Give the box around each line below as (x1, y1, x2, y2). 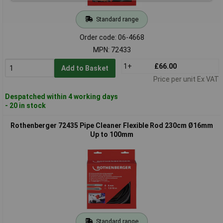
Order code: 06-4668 (79, 33, 144, 41)
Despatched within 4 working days (4, 92, 118, 101)
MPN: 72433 (93, 45, 131, 54)
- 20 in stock (4, 101, 46, 110)
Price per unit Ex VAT (153, 75, 219, 83)
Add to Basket (61, 64, 109, 72)
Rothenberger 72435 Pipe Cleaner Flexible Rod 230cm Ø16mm (10, 121, 213, 129)
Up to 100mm (90, 130, 133, 138)
